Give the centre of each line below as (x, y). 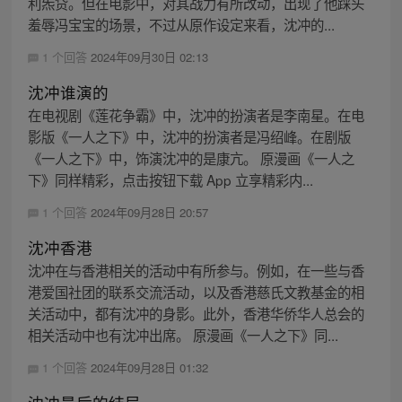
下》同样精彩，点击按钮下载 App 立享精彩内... (170, 179)
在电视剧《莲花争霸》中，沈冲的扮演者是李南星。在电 (196, 114)
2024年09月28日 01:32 (149, 367)
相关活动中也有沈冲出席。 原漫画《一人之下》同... (183, 334)
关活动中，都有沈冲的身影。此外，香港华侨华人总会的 (196, 313)
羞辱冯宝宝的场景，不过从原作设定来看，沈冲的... (181, 24)
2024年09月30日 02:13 (149, 57)
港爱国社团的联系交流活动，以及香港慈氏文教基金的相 (196, 291)
